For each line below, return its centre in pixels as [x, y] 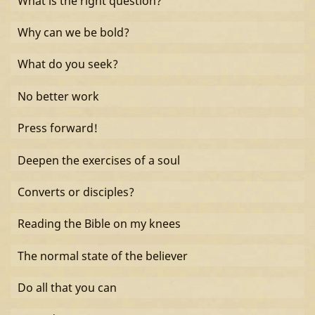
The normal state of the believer [102, 256]
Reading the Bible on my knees [99, 224]
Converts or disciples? [76, 192]
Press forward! [57, 128]
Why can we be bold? [73, 33]
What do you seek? [67, 64]
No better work [58, 96]
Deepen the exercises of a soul [98, 160]
